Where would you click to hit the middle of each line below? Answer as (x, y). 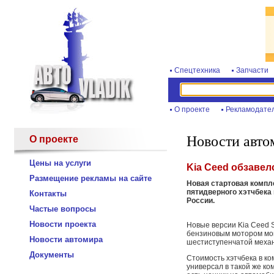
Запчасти (252, 70)
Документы (52, 255)
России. (201, 201)
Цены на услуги (60, 163)
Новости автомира (66, 239)
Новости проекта (63, 224)
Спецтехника (197, 70)
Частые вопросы (63, 209)
